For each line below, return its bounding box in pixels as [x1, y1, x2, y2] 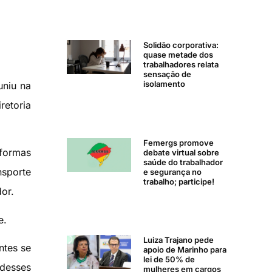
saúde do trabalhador [143, 157, 223, 167]
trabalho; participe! [143, 176, 214, 186]
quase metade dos [143, 50, 213, 60]
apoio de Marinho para [143, 245, 226, 255]
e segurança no [143, 166, 202, 177]
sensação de [143, 69, 191, 80]
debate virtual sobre [143, 147, 219, 157]
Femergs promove [143, 137, 214, 148]
